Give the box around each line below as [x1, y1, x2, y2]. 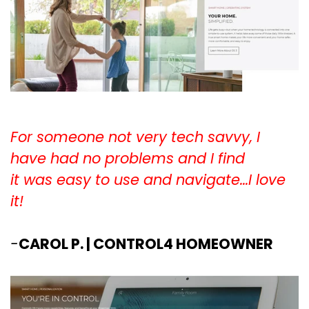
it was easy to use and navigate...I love [10, 170, 286, 190]
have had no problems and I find [10, 148, 245, 169]
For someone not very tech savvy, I [10, 127, 260, 148]
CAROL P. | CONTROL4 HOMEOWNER [19, 234, 273, 255]
